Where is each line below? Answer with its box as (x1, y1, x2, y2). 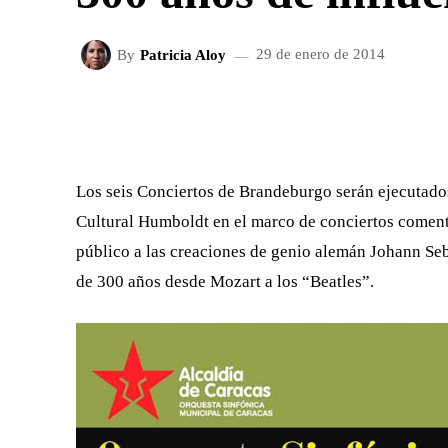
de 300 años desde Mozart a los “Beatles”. (76, 272, 374, 291)
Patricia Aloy (140, 46, 226, 63)
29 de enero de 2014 (256, 46, 385, 63)
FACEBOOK (255, 114, 320, 126)
